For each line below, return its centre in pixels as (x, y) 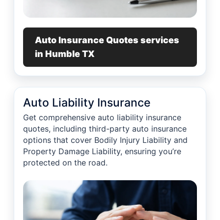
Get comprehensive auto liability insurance (102, 117)
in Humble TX (65, 54)
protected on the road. (65, 163)
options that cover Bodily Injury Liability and (105, 140)
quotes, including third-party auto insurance (105, 129)
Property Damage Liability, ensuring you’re (102, 151)
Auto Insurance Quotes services (107, 40)
